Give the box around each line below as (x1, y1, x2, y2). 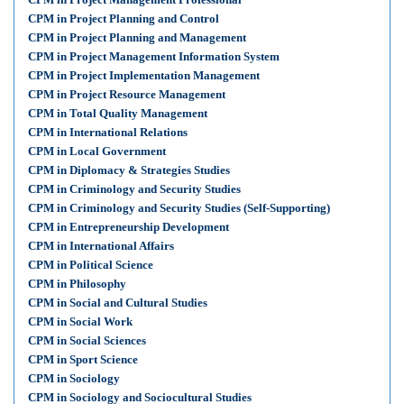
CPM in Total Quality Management (28, 106, 207, 120)
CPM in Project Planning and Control (28, 12, 219, 25)
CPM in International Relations (28, 125, 188, 139)
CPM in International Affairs (28, 239, 174, 252)
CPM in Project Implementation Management (28, 69, 260, 82)
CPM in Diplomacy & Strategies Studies (28, 163, 230, 177)
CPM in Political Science (28, 258, 153, 271)
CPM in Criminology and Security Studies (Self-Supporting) (28, 201, 330, 215)
